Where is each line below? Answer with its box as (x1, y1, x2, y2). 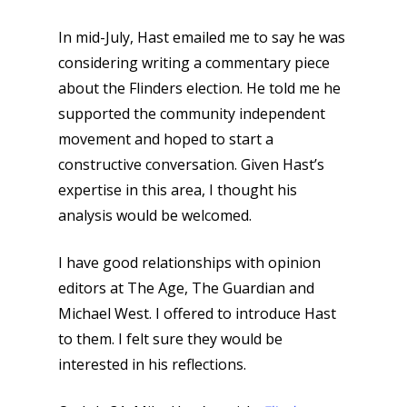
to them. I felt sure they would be (58, 329, 283, 349)
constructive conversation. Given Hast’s (58, 154, 324, 174)
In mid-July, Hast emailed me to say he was (58, 27, 345, 47)
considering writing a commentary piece (58, 53, 330, 73)
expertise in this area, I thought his (58, 180, 297, 200)
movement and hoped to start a (58, 129, 273, 149)
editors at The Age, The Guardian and (58, 278, 314, 298)
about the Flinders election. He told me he (58, 78, 341, 98)
